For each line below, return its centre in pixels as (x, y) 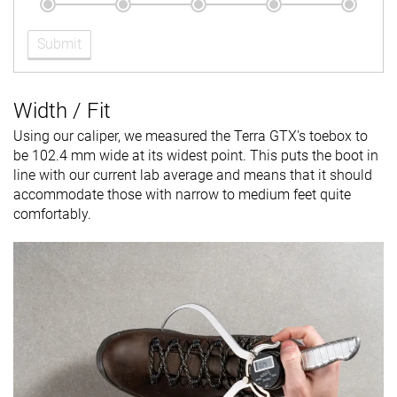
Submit (59, 43)
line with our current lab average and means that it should (193, 175)
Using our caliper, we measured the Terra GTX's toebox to (191, 136)
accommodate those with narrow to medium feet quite (182, 194)
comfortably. (54, 214)
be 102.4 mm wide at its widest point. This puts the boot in (196, 155)
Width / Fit (62, 110)
